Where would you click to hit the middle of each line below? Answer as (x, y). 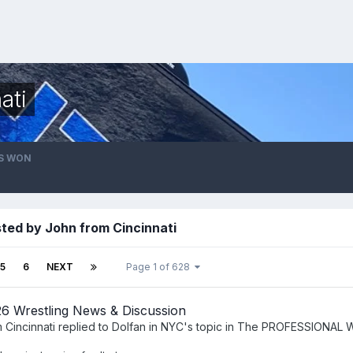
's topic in (210, 326)
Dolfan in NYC (148, 326)
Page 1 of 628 (160, 266)
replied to (84, 326)
